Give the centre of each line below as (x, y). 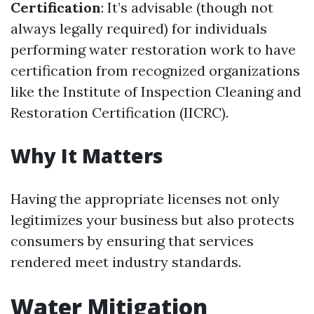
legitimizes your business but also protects (152, 220)
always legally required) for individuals (139, 28)
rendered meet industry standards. (126, 262)
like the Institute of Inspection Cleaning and (156, 91)
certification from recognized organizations (155, 70)
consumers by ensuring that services (132, 241)
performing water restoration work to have (153, 49)
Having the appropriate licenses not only (145, 199)
